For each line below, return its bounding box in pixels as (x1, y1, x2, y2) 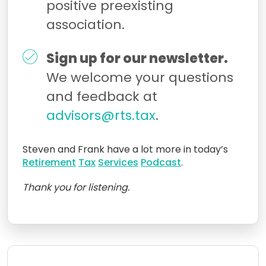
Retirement (23, 155, 76, 169)
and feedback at (46, 87, 157, 106)
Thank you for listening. (23, 180, 129, 194)
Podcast (141, 155, 181, 169)
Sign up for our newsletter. (46, 49, 228, 68)
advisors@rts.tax (46, 106, 156, 125)
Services (98, 155, 138, 169)
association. (46, 15, 125, 34)
